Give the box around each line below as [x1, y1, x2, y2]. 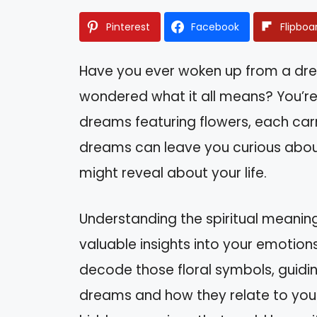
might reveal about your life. [79, 163, 267, 183]
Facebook [191, 20, 239, 35]
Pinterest [106, 20, 150, 35]
